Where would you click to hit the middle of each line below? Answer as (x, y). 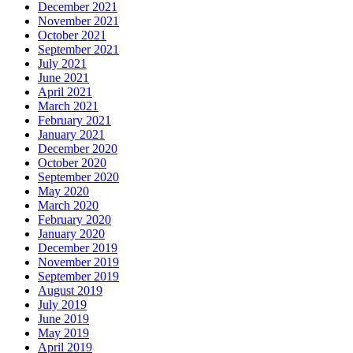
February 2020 (74, 219)
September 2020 (78, 176)
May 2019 (63, 333)
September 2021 (78, 49)
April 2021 (65, 91)
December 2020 (78, 148)
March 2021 (68, 106)
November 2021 (78, 20)
